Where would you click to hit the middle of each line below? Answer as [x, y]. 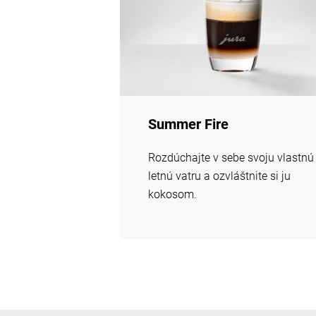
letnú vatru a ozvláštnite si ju [220, 176]
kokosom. [173, 195]
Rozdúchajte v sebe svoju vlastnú [231, 158]
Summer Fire [189, 124]
